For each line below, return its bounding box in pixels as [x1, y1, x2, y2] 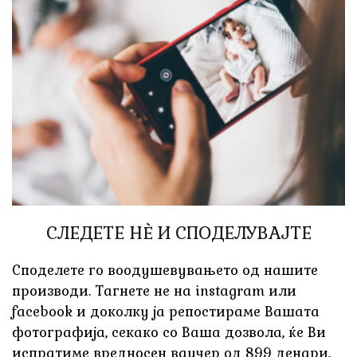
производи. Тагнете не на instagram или [12, 282, 296, 300]
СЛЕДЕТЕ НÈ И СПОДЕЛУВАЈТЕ [45, 222, 312, 245]
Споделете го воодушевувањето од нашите [12, 261, 318, 280]
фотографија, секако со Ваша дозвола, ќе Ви [12, 324, 326, 342]
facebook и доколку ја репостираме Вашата [12, 303, 320, 321]
